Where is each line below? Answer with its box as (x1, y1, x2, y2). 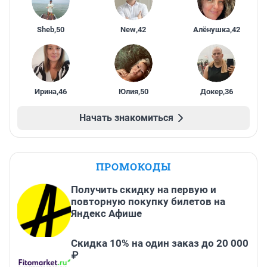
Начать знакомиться (79, 112, 173, 124)
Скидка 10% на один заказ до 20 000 (71, 237, 249, 250)
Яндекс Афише (71, 207, 142, 220)
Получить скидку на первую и (71, 184, 216, 196)
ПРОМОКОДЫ (96, 160, 171, 174)
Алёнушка (193, 25, 230, 35)
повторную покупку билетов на (71, 195, 225, 208)
